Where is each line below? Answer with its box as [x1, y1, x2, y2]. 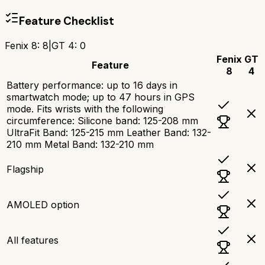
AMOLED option [7, 198, 79, 211]
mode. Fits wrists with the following [7, 102, 163, 115]
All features [7, 234, 59, 246]
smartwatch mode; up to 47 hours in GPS [7, 91, 195, 103]
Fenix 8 [5, 39, 37, 51]
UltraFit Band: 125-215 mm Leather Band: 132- [7, 126, 211, 138]
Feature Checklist [19, 13, 114, 28]
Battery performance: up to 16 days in [7, 79, 177, 91]
